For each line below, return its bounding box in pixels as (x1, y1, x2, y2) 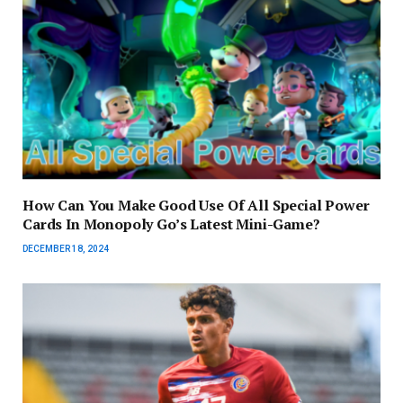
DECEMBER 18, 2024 (22, 244, 109, 255)
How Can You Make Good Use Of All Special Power (22, 195, 370, 216)
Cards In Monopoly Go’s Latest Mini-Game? (22, 214, 320, 235)
